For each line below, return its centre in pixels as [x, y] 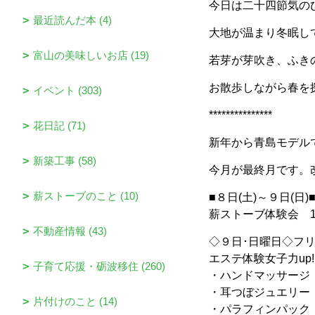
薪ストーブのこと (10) [86, 196]
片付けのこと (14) [75, 301]
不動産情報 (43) [70, 231]
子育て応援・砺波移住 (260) [99, 266]
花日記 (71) [59, 126]
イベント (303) [67, 90]
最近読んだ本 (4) [72, 20]
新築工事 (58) [65, 161]
